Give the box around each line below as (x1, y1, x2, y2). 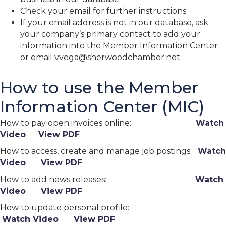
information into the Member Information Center (20, 41, 218, 50)
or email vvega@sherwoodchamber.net (20, 52, 180, 62)
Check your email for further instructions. (20, 6, 188, 16)
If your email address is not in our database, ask (20, 18, 208, 27)
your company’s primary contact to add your (20, 29, 200, 39)
